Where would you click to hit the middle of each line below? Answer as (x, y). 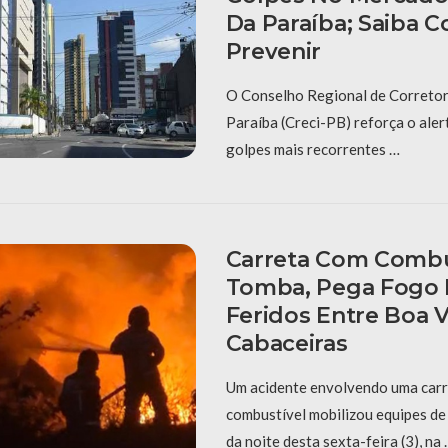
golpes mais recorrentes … (312, 149)
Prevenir (273, 52)
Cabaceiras (286, 344)
